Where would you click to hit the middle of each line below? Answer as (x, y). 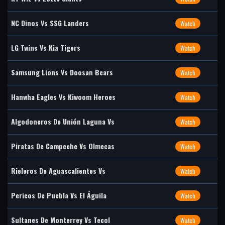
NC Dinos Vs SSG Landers (50, 23)
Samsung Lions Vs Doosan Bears (62, 72)
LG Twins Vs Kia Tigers (46, 47)
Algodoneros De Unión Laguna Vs (63, 121)
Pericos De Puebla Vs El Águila (59, 195)
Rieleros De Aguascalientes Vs (58, 171)
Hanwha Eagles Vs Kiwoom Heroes (63, 97)
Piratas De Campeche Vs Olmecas (63, 146)
